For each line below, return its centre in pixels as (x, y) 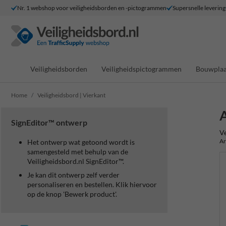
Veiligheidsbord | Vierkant (71, 95)
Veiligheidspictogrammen (142, 69)
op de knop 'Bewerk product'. (72, 194)
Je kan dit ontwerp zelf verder (73, 175)
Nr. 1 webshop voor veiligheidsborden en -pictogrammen (92, 8)
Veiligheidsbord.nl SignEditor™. (76, 161)
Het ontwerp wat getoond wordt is (81, 142)
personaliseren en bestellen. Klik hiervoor (92, 184)
